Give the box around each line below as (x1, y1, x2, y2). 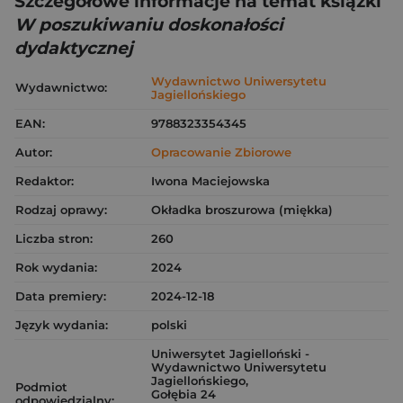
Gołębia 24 (151, 387, 216, 401)
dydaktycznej (14, 38, 133, 58)
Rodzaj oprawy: (15, 202, 107, 217)
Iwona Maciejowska (151, 174, 270, 188)
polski (151, 318, 187, 332)
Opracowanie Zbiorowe (151, 145, 291, 159)
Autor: (15, 145, 52, 159)
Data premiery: (15, 289, 106, 303)
